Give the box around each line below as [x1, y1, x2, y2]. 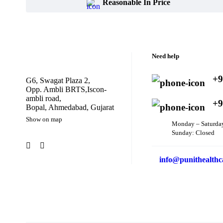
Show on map [26, 116, 62, 123]
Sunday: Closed [171, 129, 215, 136]
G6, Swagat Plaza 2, [26, 76, 90, 85]
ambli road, [26, 94, 61, 103]
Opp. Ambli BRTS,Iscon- [26, 85, 107, 94]
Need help [151, 52, 179, 60]
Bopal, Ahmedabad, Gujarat [26, 103, 114, 111]
